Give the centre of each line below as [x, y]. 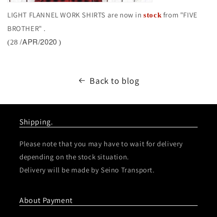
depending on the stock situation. [74, 157]
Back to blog [115, 80]
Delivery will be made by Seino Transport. [87, 170]
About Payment [46, 200]
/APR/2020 [39, 41]
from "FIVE [179, 15]
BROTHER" [26, 28]
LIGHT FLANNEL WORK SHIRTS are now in [76, 15]
